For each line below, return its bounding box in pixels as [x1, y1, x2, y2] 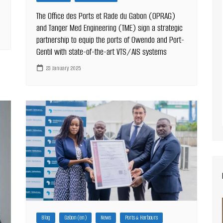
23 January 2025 [46, 64, 82, 73]
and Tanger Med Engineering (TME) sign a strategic [36, 21, 183, 34]
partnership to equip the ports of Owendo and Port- [36, 33, 185, 46]
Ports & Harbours [125, 214, 158, 222]
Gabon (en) [64, 214, 87, 222]
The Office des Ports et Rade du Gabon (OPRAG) [36, 9, 176, 22]
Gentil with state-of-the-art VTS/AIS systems [36, 45, 167, 58]
